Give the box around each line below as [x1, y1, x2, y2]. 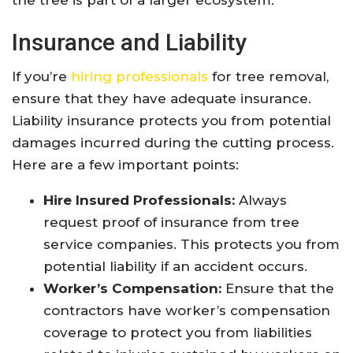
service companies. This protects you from [43, 236, 340, 253]
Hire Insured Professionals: [43, 192, 235, 209]
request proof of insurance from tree [43, 214, 299, 231]
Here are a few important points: [12, 157, 239, 173]
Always [235, 192, 287, 209]
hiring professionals [71, 69, 208, 85]
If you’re [12, 69, 71, 85]
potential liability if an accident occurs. [43, 258, 307, 275]
